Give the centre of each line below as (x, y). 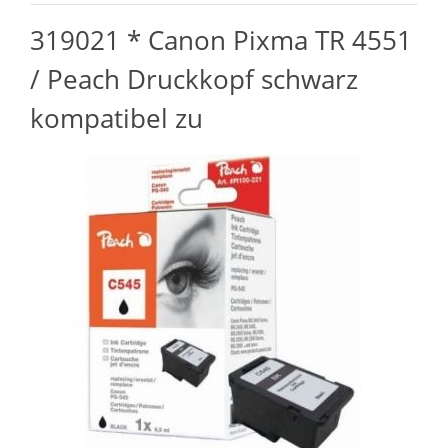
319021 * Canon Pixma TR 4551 (221, 40)
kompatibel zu (116, 118)
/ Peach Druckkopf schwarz (194, 79)
